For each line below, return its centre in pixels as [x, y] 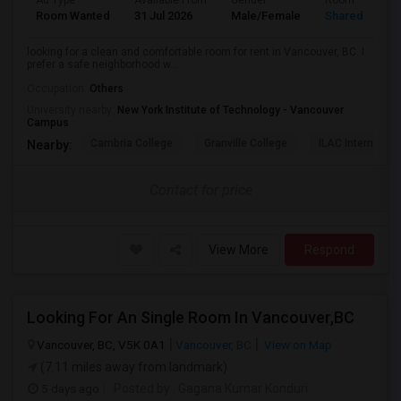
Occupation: [58, 89]
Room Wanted [73, 16]
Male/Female [266, 16]
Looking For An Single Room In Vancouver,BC [191, 317]
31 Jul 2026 [163, 16]
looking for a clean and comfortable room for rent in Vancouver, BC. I [196, 52]
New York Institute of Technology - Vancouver [230, 110]
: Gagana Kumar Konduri [239, 388]
